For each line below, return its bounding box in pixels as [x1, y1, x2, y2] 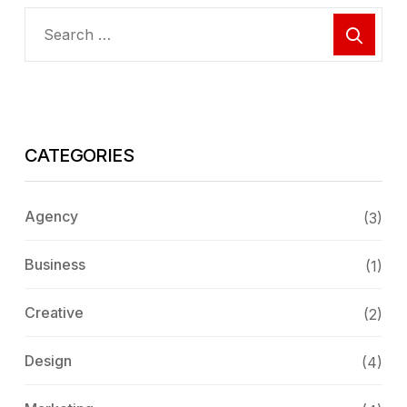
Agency [25, 206, 78, 225]
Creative [25, 303, 84, 322]
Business [25, 254, 85, 273]
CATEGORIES [25, 144, 134, 166]
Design [25, 351, 72, 370]
